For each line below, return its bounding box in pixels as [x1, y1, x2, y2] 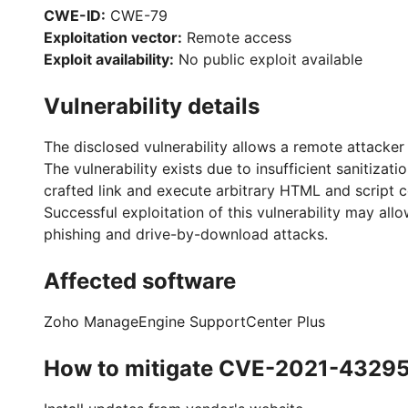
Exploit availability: [44, 50, 174, 68]
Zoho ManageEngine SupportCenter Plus [44, 312, 325, 331]
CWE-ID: [44, 6, 106, 25]
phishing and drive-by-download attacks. [44, 225, 328, 243]
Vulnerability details [44, 93, 260, 119]
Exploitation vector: [44, 28, 182, 46]
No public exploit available [174, 50, 362, 68]
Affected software [44, 268, 236, 294]
